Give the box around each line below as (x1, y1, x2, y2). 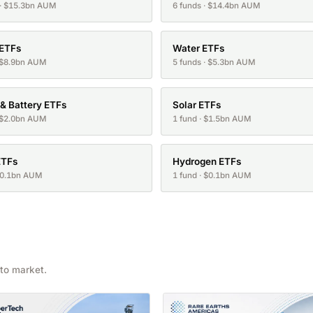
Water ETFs (173, 43, 224, 54)
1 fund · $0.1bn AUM (173, 170, 252, 181)
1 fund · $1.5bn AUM (173, 114, 252, 124)
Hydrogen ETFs (173, 156, 241, 168)
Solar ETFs (173, 99, 221, 111)
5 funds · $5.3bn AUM (173, 57, 256, 68)
